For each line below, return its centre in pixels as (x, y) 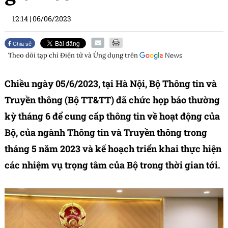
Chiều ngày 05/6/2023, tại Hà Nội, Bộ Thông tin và (111, 84)
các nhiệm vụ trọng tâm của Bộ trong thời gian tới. (112, 165)
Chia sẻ (22, 44)
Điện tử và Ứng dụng (92, 55)
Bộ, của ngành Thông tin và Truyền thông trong (106, 133)
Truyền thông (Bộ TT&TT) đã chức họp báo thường (112, 100)
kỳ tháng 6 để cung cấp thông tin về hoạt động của (112, 116)
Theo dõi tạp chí (34, 55)
